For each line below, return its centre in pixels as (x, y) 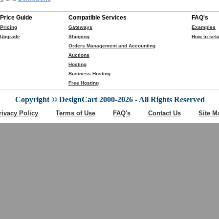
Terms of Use (76, 113)
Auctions (79, 55)
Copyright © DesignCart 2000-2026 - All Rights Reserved (110, 99)
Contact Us (164, 113)
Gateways (80, 27)
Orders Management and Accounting (112, 46)
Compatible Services (98, 18)
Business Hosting (89, 74)
